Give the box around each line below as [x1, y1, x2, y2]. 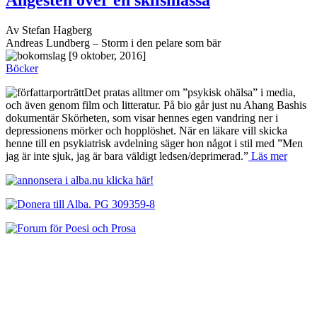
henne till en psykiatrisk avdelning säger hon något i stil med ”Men [6, 137, 303, 149]
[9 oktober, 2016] [69, 49, 146, 62]
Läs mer [248, 149, 287, 162]
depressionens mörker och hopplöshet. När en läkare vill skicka [6, 124, 287, 137]
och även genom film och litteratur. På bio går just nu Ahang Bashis [6, 98, 306, 111]
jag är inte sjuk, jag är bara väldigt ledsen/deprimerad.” [6, 149, 248, 162]
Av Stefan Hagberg [6, 23, 92, 36]
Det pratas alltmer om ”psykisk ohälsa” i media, [84, 86, 296, 98]
